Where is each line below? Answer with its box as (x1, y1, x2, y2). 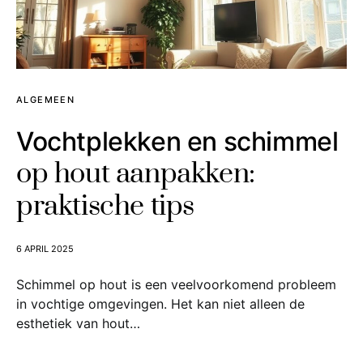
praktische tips (16, 189, 195, 224)
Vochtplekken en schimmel (16, 126, 339, 157)
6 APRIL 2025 (16, 243, 74, 254)
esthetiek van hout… (16, 315, 140, 331)
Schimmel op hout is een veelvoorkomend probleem (16, 276, 336, 293)
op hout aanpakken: (16, 156, 255, 192)
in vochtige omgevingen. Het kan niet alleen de (16, 296, 305, 312)
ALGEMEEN (16, 94, 75, 105)
